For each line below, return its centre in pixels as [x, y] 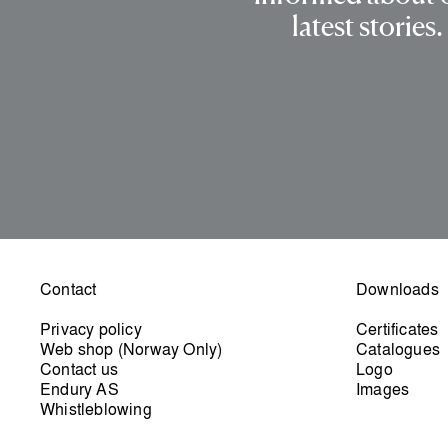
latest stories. [367, 28]
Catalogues [398, 349]
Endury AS [79, 389]
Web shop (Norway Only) [131, 349]
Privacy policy [91, 329]
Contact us [79, 369]
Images [383, 389]
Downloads [397, 289]
